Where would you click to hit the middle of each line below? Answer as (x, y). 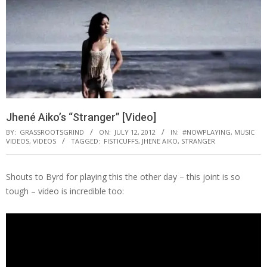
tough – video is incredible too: (65, 191)
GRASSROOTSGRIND (52, 132)
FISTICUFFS (121, 141)
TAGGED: (86, 141)
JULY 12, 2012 (135, 132)
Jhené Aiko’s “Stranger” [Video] (81, 117)
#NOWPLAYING (207, 132)
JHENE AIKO (160, 141)
